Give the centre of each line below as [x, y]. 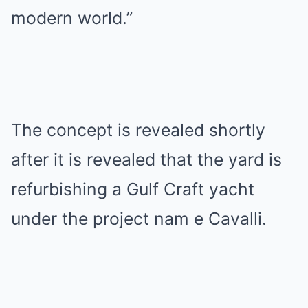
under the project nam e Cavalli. [139, 219]
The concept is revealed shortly [138, 130]
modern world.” [72, 18]
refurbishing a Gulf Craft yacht [133, 189]
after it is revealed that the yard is [146, 159]
